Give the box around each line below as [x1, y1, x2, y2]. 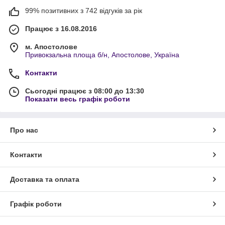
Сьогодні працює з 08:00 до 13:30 [25, 86, 144, 95]
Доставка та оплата [10, 175, 79, 183]
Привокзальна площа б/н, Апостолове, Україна [25, 50, 179, 59]
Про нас [10, 126, 38, 134]
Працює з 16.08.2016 [25, 24, 97, 33]
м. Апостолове [25, 42, 77, 51]
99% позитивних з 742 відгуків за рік [25, 6, 142, 15]
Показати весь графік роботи [25, 94, 130, 103]
